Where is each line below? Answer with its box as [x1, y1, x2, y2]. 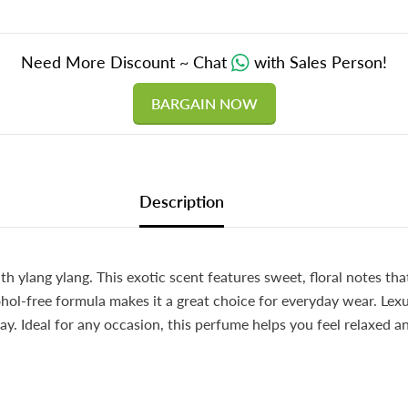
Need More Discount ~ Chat [21, 51, 231, 72]
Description [138, 190, 224, 211]
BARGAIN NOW [150, 94, 258, 112]
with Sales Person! [254, 51, 387, 72]
